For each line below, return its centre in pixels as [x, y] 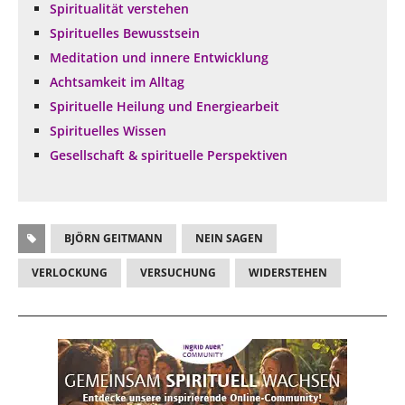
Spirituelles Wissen [108, 130]
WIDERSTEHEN [288, 272]
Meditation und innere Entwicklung [159, 57]
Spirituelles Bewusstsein [125, 33]
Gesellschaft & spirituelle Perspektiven [169, 155]
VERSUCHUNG [178, 272]
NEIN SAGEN [229, 238]
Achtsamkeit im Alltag [117, 81]
